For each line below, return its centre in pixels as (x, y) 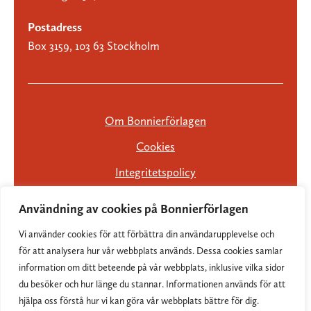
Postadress (55, 27)
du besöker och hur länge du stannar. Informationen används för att (152, 284)
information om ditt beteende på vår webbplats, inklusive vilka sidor (152, 267)
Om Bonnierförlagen (155, 121)
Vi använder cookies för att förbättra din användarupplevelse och (146, 234)
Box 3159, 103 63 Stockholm (94, 46)
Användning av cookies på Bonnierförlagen (134, 209)
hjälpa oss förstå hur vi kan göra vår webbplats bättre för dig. (139, 301)
